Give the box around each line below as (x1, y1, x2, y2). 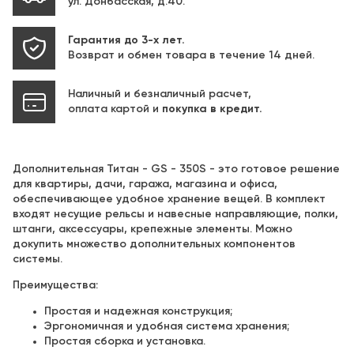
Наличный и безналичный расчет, (67, 88, 251, 100)
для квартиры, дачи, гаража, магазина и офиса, (12, 179, 277, 190)
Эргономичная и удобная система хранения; (43, 321, 289, 332)
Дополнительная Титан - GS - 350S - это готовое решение (12, 164, 340, 175)
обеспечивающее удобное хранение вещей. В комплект (12, 194, 326, 205)
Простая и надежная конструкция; (43, 306, 232, 317)
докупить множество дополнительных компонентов (12, 239, 296, 250)
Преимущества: (12, 280, 98, 291)
